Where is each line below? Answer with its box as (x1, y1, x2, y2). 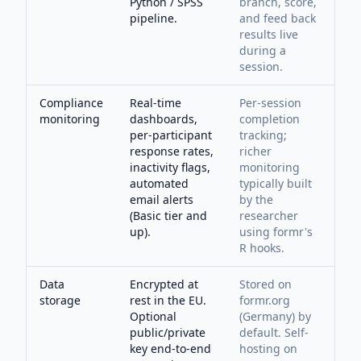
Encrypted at (130, 276, 198, 292)
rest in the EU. (130, 293, 206, 308)
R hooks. (239, 240, 284, 255)
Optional (130, 309, 176, 324)
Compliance (39, 95, 103, 110)
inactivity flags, (130, 160, 210, 175)
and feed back (239, 10, 316, 26)
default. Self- (239, 325, 309, 340)
